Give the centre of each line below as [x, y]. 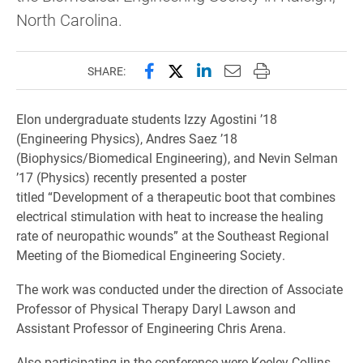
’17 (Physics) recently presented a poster [131, 177]
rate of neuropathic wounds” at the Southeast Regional [173, 235]
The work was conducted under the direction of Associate [179, 289]
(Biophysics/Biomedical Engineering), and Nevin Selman [177, 158]
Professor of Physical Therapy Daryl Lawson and [156, 308]
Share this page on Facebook [247, 70]
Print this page [305, 70]
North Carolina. [69, 19]
